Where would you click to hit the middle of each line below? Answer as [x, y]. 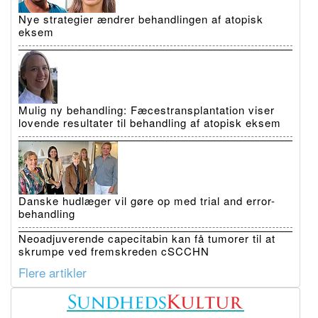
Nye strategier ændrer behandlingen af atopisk [141, 18]
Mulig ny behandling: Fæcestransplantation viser [147, 109]
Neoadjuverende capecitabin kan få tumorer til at [147, 238]
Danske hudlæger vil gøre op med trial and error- [147, 200]
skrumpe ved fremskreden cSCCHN [114, 251]
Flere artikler [53, 272]
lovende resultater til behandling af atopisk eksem [150, 122]
